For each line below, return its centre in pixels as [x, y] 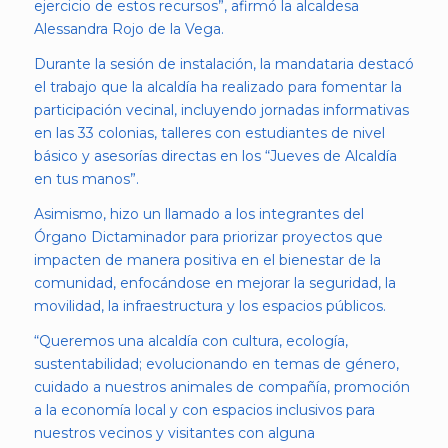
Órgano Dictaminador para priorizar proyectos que [208, 237]
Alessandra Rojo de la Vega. [128, 29]
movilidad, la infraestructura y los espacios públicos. [209, 306]
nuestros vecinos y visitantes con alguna [174, 432]
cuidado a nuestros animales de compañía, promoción [221, 386]
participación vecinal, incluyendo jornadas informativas [221, 110]
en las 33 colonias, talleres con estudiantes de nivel [209, 133]
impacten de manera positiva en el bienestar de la [207, 260]
